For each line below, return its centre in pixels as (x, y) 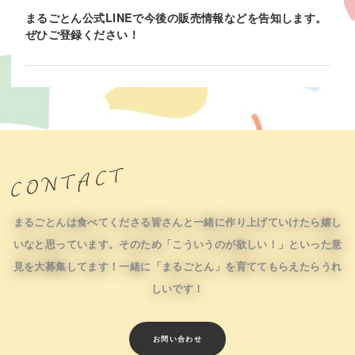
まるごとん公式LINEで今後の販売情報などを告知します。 (176, 17)
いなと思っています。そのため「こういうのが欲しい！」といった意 (177, 244)
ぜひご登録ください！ (82, 34)
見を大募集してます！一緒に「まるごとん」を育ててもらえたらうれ (177, 267)
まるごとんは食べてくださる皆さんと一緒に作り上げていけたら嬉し (177, 222)
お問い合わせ (177, 338)
